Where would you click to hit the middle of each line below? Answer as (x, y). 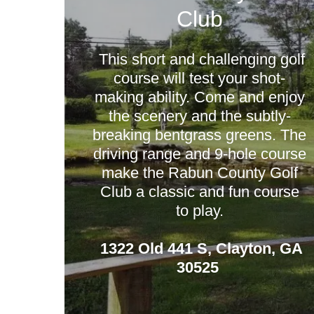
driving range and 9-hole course (199, 154)
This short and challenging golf (199, 59)
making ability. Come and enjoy (199, 97)
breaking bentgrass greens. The (200, 135)
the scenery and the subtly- (199, 116)
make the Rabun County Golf (199, 173)
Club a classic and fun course (199, 192)
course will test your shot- (200, 78)
